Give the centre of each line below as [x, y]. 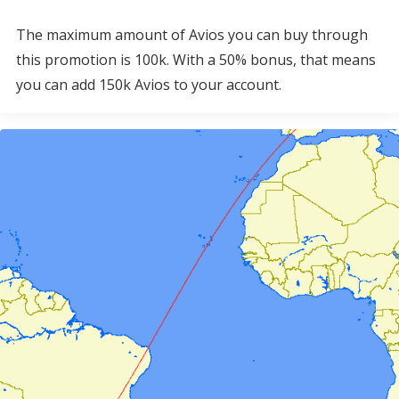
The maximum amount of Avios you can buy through [192, 35]
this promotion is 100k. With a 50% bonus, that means [196, 60]
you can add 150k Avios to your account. [149, 85]
